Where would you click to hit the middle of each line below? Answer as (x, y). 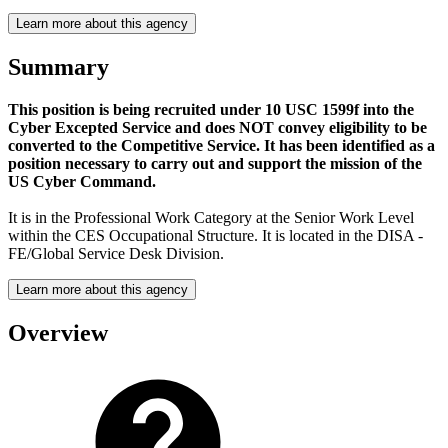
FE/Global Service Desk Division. (116, 253)
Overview (58, 332)
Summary (58, 66)
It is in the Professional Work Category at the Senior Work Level (211, 217)
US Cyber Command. (82, 181)
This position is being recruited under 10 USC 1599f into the (211, 109)
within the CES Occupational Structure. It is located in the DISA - (215, 235)
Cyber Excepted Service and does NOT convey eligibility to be (217, 127)
